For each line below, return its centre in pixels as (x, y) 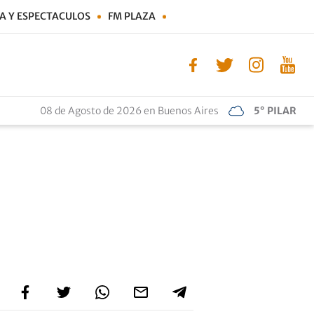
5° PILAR (275, 111)
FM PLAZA (132, 16)
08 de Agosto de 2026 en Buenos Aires (129, 111)
